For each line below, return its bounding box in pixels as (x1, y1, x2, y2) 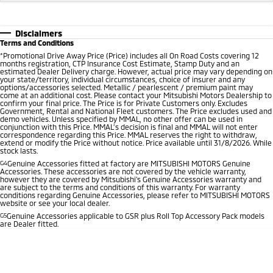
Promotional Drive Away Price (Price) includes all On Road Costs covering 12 (3, 51, 259, 60)
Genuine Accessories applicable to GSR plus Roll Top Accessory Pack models (7, 211, 264, 221)
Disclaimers (15, 28, 62, 39)
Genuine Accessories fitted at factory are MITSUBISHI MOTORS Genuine (7, 159, 250, 168)
